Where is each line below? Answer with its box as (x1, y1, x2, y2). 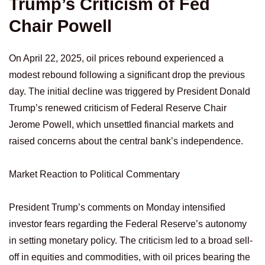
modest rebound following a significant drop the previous (9, 69, 245, 80)
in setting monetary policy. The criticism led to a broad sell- (9, 235, 253, 245)
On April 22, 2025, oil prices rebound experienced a (9, 53, 224, 63)
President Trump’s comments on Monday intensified (9, 202, 225, 212)
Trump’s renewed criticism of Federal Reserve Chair (9, 102, 227, 113)
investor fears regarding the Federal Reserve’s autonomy (9, 218, 247, 229)
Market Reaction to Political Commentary (9, 169, 180, 179)
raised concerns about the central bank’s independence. (9, 135, 243, 146)
